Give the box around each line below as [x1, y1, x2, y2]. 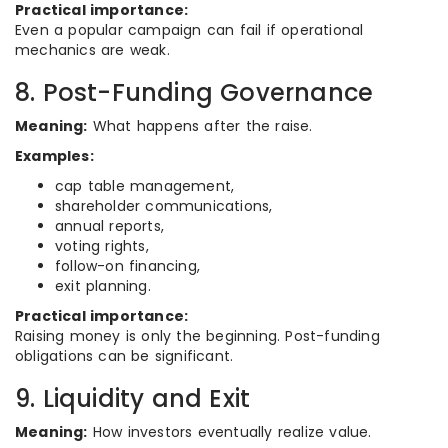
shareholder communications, [55, 196, 273, 216]
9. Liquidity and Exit [15, 382, 251, 415]
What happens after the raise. [87, 116, 313, 136]
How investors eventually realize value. [87, 422, 372, 442]
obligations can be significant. [15, 346, 234, 366]
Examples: [15, 146, 94, 166]
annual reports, [55, 216, 164, 236]
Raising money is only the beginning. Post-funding [15, 326, 380, 346]
